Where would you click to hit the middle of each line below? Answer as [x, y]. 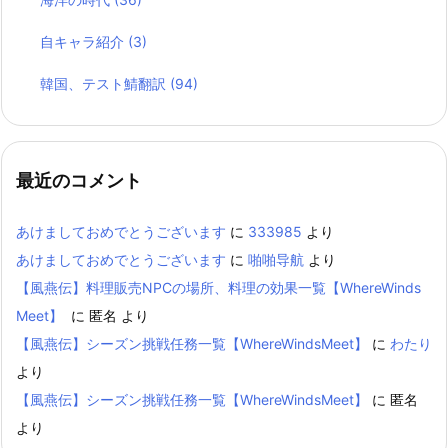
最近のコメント [79, 181]
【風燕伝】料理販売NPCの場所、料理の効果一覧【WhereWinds [218, 287]
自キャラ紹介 [84, 42]
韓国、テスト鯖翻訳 [105, 84]
